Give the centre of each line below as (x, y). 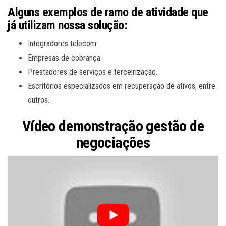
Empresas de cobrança (64, 58)
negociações (113, 142)
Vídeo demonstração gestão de (113, 126)
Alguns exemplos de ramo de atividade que (108, 12)
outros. (39, 100)
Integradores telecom (62, 43)
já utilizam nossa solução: (68, 25)
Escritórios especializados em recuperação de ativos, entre (122, 86)
